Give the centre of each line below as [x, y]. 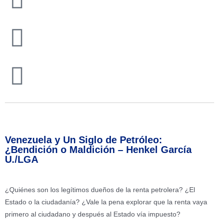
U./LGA [22, 159]
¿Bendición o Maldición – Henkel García [98, 149]
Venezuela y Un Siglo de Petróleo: [84, 140]
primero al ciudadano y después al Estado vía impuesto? [93, 214]
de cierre [66, 110]
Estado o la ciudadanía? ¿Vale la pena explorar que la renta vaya [106, 202]
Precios [38, 110]
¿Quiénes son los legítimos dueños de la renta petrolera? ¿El [100, 190]
